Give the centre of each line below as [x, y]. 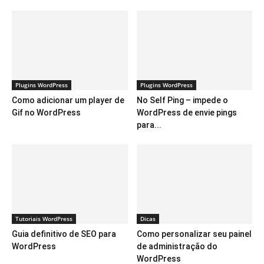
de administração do [177, 246]
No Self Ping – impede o [182, 100]
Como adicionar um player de [68, 100]
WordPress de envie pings [187, 112]
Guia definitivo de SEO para [64, 234]
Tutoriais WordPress [44, 219]
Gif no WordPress [46, 112]
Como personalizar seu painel [194, 234]
